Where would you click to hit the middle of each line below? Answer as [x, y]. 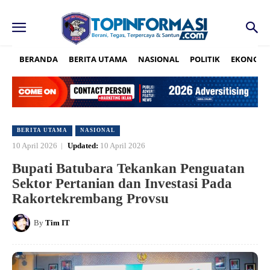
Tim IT [58, 223]
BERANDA [39, 59]
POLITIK [205, 59]
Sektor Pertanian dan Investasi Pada [122, 184]
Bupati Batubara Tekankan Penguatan [128, 169]
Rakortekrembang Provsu [90, 199]
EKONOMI [250, 59]
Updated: [83, 146]
